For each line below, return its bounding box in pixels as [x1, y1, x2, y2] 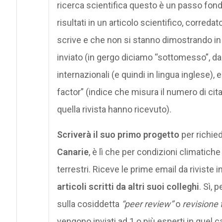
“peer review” [121, 198, 173, 209]
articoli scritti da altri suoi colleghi [56, 181, 199, 192]
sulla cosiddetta [56, 198, 121, 209]
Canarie [56, 146, 89, 157]
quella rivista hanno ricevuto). [56, 104, 171, 114]
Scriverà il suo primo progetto [56, 129, 179, 140]
